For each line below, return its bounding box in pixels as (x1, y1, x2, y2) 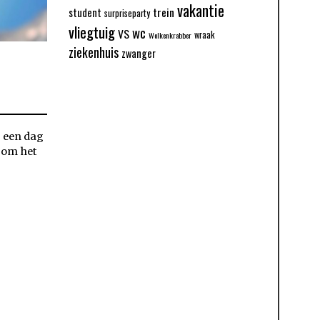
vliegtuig (69, 21, 115, 44)
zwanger (121, 46, 156, 61)
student (69, 5, 101, 21)
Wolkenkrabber (149, 29, 191, 41)
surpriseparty (104, 6, 150, 21)
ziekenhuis (69, 43, 119, 62)
